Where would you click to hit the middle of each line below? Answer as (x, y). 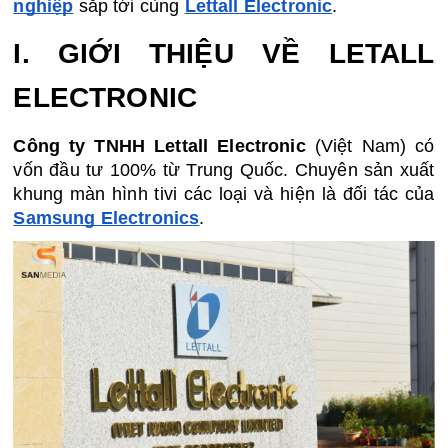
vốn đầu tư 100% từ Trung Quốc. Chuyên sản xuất (224, 170)
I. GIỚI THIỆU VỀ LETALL (224, 54)
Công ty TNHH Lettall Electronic (159, 146)
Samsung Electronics (106, 218)
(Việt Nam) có (370, 146)
